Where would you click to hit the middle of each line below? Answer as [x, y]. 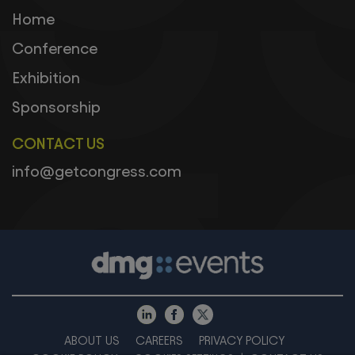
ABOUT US [92, 340]
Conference [55, 48]
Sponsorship [56, 107]
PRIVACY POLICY [242, 340]
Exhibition [46, 77]
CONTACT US [58, 143]
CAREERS [159, 340]
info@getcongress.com [97, 171]
